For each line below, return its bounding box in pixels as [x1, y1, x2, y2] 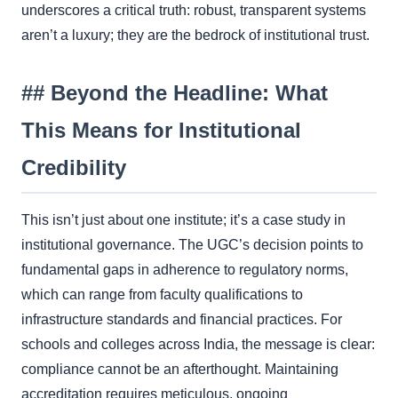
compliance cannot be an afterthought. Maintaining [21, 361, 338, 377]
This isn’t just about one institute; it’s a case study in [21, 211, 346, 227]
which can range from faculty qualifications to [21, 286, 303, 302]
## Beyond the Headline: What [21, 80, 328, 105]
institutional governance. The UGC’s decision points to [21, 236, 363, 252]
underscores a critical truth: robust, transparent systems [21, 2, 366, 18]
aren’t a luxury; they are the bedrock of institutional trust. [21, 27, 370, 43]
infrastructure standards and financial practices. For [21, 311, 342, 327]
